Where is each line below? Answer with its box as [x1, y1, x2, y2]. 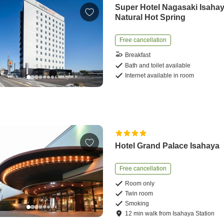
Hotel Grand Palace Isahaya [115, 141, 220, 150]
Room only [125, 179, 155, 187]
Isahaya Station [172, 209, 215, 217]
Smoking [125, 199, 149, 207]
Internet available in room [125, 71, 194, 79]
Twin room [125, 189, 153, 197]
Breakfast [125, 51, 151, 59]
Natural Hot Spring [115, 12, 186, 21]
